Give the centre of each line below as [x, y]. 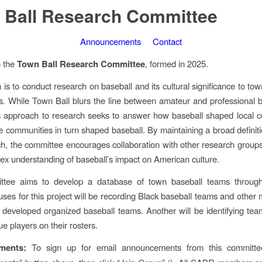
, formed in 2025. [177, 63]
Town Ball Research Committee [81, 63]
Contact [167, 41]
